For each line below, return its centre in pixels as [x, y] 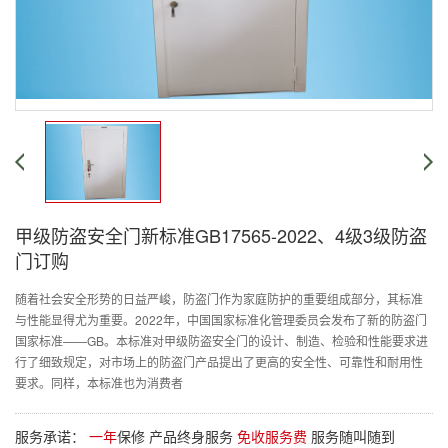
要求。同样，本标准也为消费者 [99, 382]
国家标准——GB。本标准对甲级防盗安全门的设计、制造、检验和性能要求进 [221, 340]
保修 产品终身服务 [177, 436]
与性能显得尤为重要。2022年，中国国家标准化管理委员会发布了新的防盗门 [221, 319]
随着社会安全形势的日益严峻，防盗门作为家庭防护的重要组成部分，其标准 [219, 298]
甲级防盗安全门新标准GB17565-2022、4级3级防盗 [221, 235]
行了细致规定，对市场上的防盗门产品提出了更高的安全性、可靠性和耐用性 [219, 361]
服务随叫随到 [351, 436]
